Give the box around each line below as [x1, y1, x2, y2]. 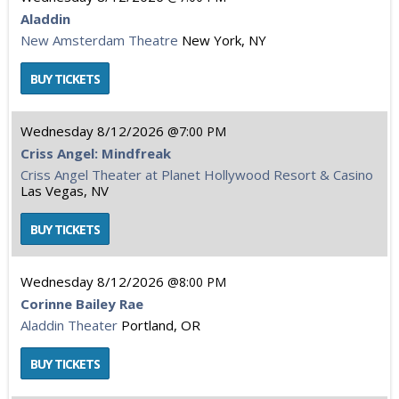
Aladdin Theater [20, 316, 118, 334]
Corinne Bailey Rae [20, 295, 143, 313]
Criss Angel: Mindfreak [20, 144, 171, 162]
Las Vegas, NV [20, 182, 109, 199]
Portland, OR [121, 316, 200, 334]
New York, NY [182, 31, 266, 49]
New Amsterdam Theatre [20, 31, 178, 49]
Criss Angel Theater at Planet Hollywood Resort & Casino [20, 166, 373, 183]
